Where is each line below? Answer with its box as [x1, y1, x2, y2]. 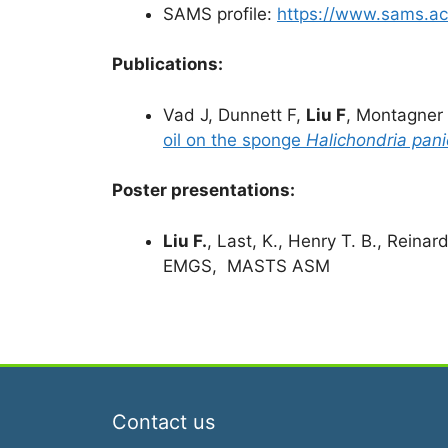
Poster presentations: [112, 180, 295, 201]
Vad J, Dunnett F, [163, 104, 306, 125]
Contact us [112, 410, 215, 435]
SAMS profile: [163, 3, 277, 24]
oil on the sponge [163, 129, 306, 150]
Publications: [112, 54, 223, 75]
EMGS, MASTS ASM [163, 255, 330, 276]
